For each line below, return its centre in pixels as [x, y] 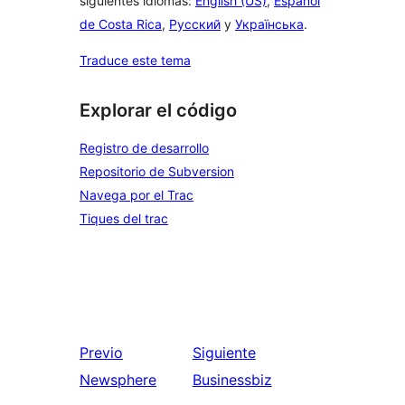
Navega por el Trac [137, 195]
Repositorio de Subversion [157, 171]
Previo [101, 353]
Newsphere [118, 380]
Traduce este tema [135, 61]
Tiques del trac [124, 218]
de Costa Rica [121, 24]
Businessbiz [232, 380]
